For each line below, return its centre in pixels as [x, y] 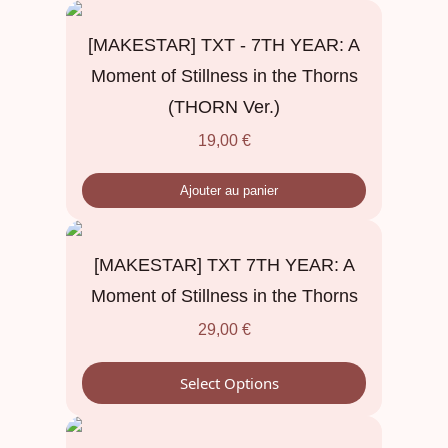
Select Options [229, 382]
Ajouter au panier [229, 190]
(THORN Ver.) [224, 106]
